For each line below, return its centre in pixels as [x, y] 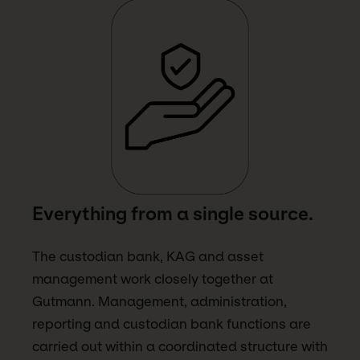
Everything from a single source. [173, 215]
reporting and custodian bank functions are [172, 324]
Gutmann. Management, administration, [160, 302]
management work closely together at [153, 279]
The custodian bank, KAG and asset [148, 257]
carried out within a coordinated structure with [180, 347]
